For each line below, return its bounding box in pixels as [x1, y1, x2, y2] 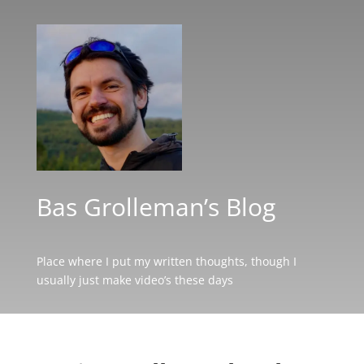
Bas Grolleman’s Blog [36, 189, 275, 223]
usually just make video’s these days [36, 271, 233, 288]
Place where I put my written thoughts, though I [36, 253, 297, 269]
